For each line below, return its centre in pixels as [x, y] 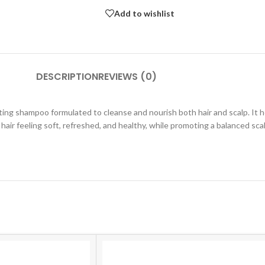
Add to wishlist [144, 13]
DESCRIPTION [67, 77]
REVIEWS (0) [127, 77]
